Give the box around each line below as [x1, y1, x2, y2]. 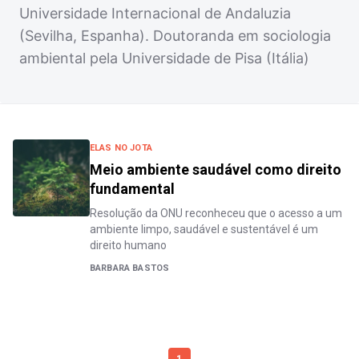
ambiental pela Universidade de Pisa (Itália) [19, 50, 309, 67]
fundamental [90, 180, 175, 197]
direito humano [90, 239, 167, 252]
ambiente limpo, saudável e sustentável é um [90, 223, 318, 236]
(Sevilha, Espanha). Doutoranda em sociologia [19, 27, 331, 44]
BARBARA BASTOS [90, 263, 170, 273]
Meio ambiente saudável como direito [90, 161, 341, 178]
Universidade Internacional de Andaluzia [19, 5, 291, 22]
